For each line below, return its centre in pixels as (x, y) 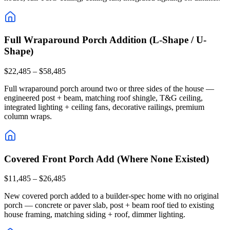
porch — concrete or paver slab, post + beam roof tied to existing (109, 205)
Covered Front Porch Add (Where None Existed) (107, 159)
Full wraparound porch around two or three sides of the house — (109, 88)
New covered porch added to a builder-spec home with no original (111, 196)
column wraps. (28, 116)
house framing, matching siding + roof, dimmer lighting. (95, 215)
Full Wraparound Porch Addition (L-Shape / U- (105, 40)
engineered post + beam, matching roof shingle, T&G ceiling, (103, 98)
